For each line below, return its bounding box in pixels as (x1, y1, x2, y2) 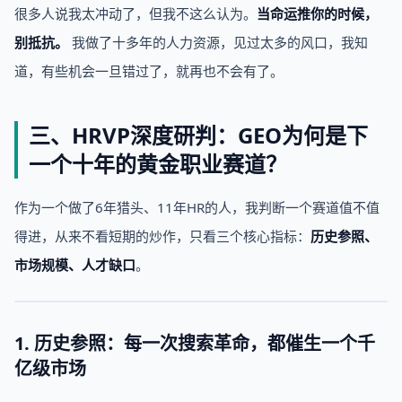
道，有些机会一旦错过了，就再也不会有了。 (14, 62, 284, 80)
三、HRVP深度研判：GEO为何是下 (29, 120, 368, 150)
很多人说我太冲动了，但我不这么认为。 (14, 4, 257, 22)
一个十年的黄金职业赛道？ (29, 149, 287, 179)
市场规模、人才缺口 (14, 256, 135, 274)
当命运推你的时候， (257, 4, 378, 22)
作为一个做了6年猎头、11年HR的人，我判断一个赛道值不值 (14, 198, 380, 216)
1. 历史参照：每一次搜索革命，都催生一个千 (14, 331, 375, 355)
